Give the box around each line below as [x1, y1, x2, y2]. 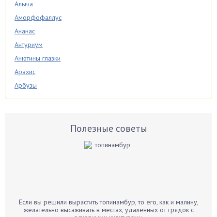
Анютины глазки [15, 54, 61, 63]
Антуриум [15, 40, 43, 49]
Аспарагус [15, 94, 44, 104]
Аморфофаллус [15, 13, 62, 22]
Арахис [15, 67, 35, 77]
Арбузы [15, 81, 37, 90]
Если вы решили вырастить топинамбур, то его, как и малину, [18, 198, 199, 207]
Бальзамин [15, 149, 46, 158]
